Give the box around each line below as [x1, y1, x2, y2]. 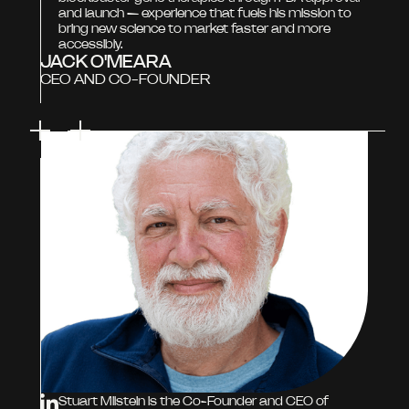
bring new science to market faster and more [58, 20, 330, 37]
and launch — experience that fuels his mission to [58, 5, 351, 22]
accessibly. [58, 36, 123, 53]
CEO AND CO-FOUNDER [40, 69, 210, 89]
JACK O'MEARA [40, 50, 172, 73]
